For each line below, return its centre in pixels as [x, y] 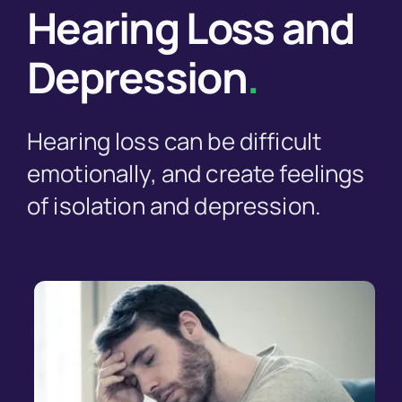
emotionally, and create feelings [196, 174]
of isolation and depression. [174, 206]
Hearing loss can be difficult [174, 141]
